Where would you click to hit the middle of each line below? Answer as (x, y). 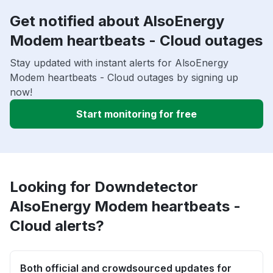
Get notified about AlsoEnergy (117, 21)
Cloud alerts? (57, 226)
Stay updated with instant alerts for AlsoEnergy (119, 63)
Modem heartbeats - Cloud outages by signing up (124, 78)
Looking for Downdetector (104, 187)
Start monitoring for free (136, 114)
